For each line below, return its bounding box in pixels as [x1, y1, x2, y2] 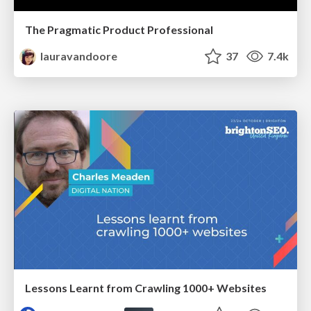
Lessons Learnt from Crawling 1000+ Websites [25, 281, 267, 295]
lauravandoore [38, 49, 118, 62]
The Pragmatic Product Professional [25, 22, 213, 36]
